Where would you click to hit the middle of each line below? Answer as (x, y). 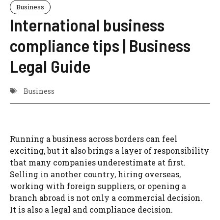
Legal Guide (50, 66)
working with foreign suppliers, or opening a (98, 186)
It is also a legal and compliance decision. (91, 209)
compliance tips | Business (100, 45)
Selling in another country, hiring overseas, (95, 174)
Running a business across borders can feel (94, 138)
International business (87, 24)
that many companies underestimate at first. (98, 162)
